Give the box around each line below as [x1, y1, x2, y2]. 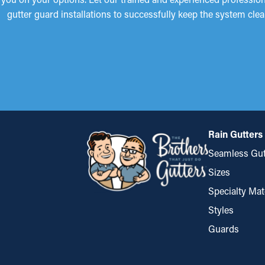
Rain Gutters [208, 128, 263, 140]
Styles [208, 203, 234, 216]
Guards [208, 222, 240, 235]
